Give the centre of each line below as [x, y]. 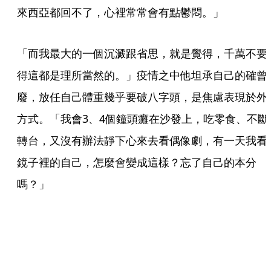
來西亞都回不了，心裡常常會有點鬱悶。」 [120, 12]
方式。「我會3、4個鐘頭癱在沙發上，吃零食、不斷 [143, 118]
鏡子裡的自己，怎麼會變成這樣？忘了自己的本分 [137, 162]
